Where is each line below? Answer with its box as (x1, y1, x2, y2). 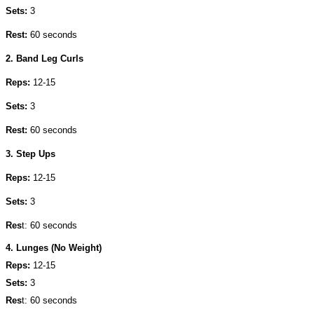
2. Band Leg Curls (6, 53, 83, 64)
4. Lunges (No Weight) (6, 242, 102, 253)
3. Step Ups (6, 148, 55, 159)
